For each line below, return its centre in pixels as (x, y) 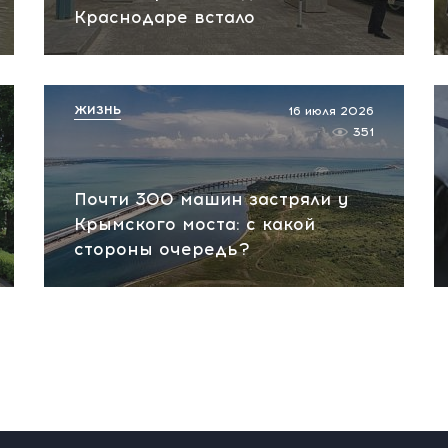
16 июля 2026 (331, 111)
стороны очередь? (162, 249)
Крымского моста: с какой (194, 224)
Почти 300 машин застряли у (211, 199)
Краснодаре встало (164, 17)
